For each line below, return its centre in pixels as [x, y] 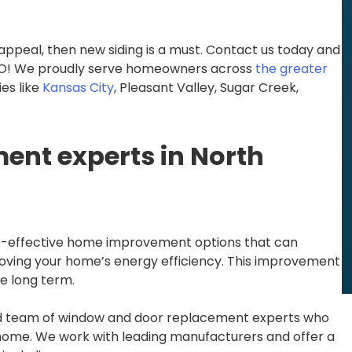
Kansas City [78, 88]
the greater [291, 69]
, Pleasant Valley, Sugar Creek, [206, 88]
